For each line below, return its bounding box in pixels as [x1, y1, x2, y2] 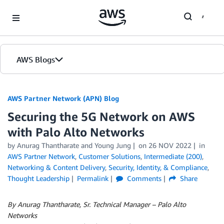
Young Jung [94, 141, 131, 149]
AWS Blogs [16, 54, 55, 64]
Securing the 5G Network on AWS [7, 109, 195, 123]
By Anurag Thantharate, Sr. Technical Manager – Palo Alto [7, 200, 186, 208]
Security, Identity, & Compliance [108, 163, 207, 171]
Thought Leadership [7, 174, 69, 182]
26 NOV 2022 [148, 141, 191, 149]
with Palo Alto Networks [7, 125, 144, 139]
